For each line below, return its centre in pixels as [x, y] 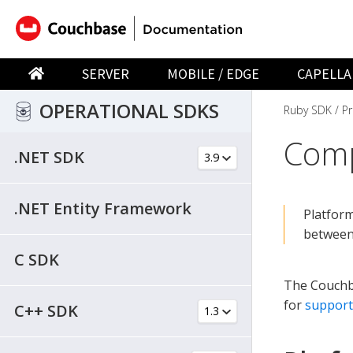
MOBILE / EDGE [214, 74]
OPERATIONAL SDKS [129, 110]
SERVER [106, 74]
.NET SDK [49, 157]
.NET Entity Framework [103, 208]
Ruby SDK [308, 110]
